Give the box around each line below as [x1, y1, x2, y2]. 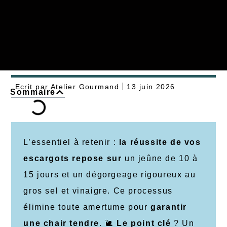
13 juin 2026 [127, 82, 175, 91]
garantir [150, 203, 187, 212]
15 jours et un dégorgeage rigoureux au [23, 170, 196, 179]
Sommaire [10, 88, 56, 97]
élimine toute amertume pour [23, 203, 151, 212]
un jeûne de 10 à [122, 154, 198, 163]
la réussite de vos [119, 138, 201, 147]
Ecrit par [15, 82, 49, 91]
